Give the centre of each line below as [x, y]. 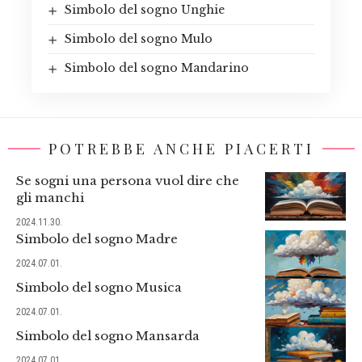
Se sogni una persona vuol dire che [128, 180]
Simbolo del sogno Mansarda [108, 335]
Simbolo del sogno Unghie [144, 9]
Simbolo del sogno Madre [97, 238]
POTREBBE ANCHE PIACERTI [181, 148]
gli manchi [50, 197]
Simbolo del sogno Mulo [138, 38]
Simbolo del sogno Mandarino [156, 67]
